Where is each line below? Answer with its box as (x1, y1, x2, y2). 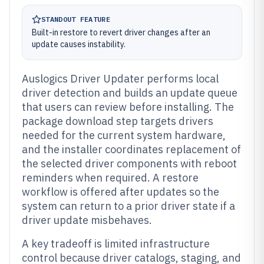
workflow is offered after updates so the (22, 185, 219, 199)
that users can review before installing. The (22, 100, 234, 114)
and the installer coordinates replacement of (22, 143, 241, 156)
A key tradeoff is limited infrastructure (22, 237, 210, 250)
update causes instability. (32, 39, 126, 49)
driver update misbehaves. (22, 213, 152, 227)
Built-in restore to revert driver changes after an (32, 27, 210, 38)
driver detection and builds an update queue (22, 86, 237, 100)
